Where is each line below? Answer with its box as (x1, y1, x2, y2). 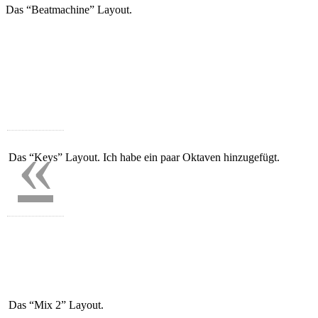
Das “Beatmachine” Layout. (6, 3, 132, 16)
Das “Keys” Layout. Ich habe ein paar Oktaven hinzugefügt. (6, 150, 280, 163)
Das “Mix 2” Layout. (6, 298, 104, 311)
